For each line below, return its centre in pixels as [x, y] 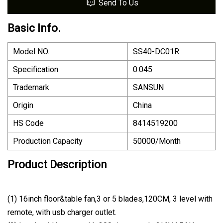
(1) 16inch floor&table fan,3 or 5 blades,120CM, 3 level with [110, 199]
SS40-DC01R [156, 52]
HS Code [28, 123]
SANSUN [148, 88]
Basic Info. [34, 28]
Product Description [57, 165]
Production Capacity [48, 141]
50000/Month [157, 141]
